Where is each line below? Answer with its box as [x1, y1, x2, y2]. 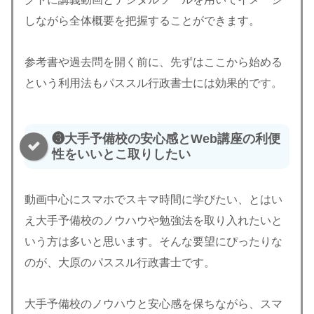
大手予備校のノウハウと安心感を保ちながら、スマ [25, 297, 282, 310]
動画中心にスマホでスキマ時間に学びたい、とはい [25, 193, 282, 205]
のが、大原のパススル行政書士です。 [25, 256, 215, 268]
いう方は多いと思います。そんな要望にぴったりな [25, 235, 282, 247]
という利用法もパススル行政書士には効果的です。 [25, 76, 282, 89]
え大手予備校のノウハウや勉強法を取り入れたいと [25, 214, 282, 226]
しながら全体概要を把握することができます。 [25, 14, 260, 27]
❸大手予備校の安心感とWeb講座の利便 [52, 131, 280, 146]
